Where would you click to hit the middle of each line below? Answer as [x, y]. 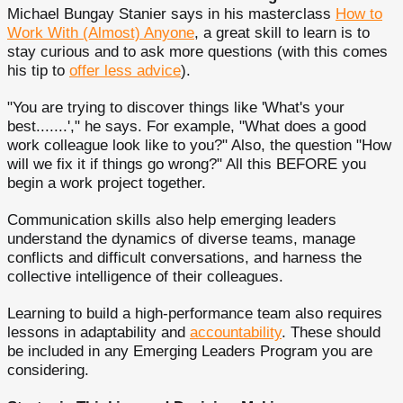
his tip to [38, 71]
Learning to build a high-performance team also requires [195, 313]
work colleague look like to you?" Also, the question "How [199, 145]
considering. [48, 370]
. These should [331, 332]
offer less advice [125, 71]
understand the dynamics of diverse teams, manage [181, 239]
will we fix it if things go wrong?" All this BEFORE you [187, 164]
